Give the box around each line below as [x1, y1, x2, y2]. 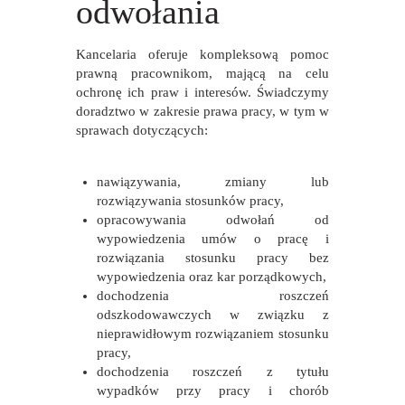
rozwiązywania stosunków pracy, [96, 193, 284, 208]
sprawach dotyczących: [76, 123, 208, 138]
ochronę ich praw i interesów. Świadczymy [76, 85, 329, 100]
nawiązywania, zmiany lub [96, 174, 329, 189]
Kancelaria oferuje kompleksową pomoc [76, 47, 329, 62]
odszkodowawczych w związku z [96, 306, 329, 322]
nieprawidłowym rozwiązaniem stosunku [96, 325, 329, 341]
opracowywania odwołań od [96, 212, 329, 227]
